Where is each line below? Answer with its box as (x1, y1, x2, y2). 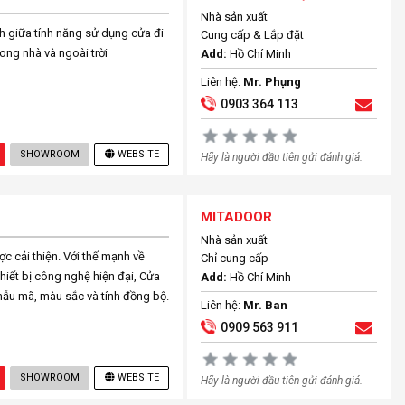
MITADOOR (201, 209, 273, 225)
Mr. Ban (243, 298, 288, 312)
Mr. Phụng (243, 75, 302, 89)
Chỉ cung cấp (201, 251, 269, 265)
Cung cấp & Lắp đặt (201, 28, 305, 42)
